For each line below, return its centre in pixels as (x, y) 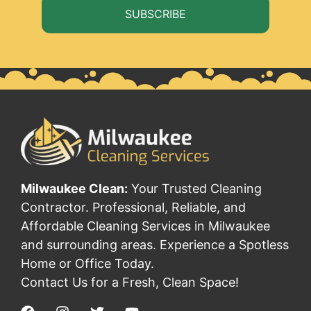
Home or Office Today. (87, 264)
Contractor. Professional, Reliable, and (133, 208)
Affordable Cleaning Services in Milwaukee (145, 226)
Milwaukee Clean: (74, 189)
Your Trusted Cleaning (195, 189)
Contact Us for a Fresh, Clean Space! (130, 283)
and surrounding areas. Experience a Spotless (155, 245)
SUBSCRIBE (155, 14)
